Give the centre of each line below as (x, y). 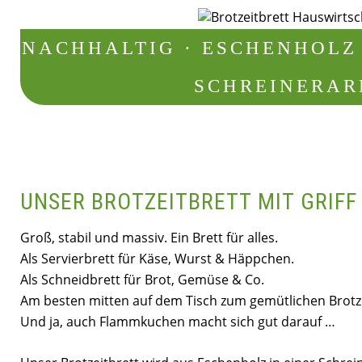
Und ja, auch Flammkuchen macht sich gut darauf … (178, 322)
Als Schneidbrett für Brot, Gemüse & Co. (143, 280)
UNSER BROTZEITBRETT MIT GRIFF (189, 202)
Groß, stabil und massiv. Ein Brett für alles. (149, 238)
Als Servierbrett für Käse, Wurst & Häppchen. (158, 259)
